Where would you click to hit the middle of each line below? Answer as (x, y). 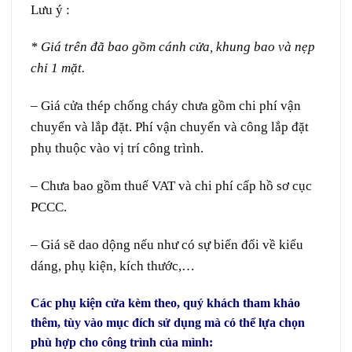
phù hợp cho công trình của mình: (122, 342)
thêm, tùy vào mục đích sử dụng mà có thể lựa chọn (168, 322)
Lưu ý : (50, 9)
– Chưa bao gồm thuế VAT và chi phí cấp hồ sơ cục (171, 185)
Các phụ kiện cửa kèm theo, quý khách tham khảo (165, 302)
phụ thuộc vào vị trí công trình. (117, 148)
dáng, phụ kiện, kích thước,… (113, 266)
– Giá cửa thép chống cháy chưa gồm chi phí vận (166, 106)
